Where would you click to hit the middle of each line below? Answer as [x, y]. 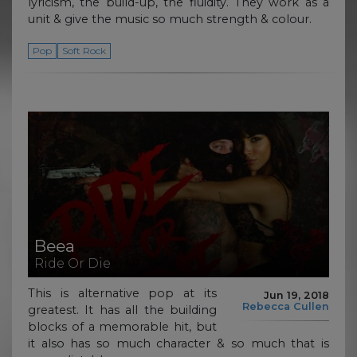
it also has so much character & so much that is [178, 343]
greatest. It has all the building [122, 310]
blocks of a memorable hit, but [122, 326]
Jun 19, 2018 [296, 296]
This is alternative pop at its [122, 293]
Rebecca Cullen [286, 307]
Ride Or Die [73, 264]
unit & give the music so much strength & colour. [173, 20]
